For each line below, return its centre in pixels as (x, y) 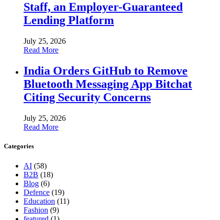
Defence (37, 192)
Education (39, 201)
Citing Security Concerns (87, 97)
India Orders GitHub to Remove (106, 71)
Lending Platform (69, 20)
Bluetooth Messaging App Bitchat (108, 84)
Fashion (36, 210)
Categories (19, 146)
